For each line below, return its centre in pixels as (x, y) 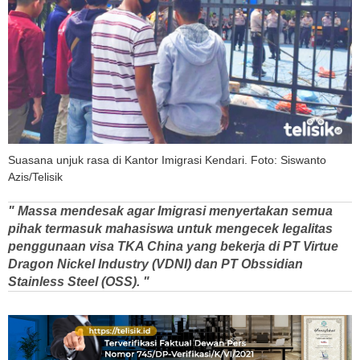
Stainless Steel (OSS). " (79, 281)
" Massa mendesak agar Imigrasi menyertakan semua (170, 211)
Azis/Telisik (35, 176)
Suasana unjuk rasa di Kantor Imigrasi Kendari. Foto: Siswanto (167, 160)
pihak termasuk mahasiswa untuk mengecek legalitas (170, 228)
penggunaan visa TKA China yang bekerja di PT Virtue (173, 246)
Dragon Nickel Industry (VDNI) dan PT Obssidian (155, 264)
